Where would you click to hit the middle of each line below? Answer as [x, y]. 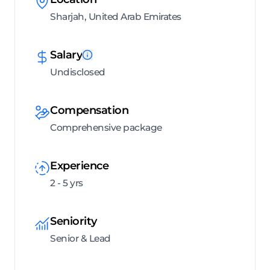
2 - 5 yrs [67, 183]
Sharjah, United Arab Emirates [116, 17]
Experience [79, 166]
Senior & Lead [80, 239]
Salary [66, 55]
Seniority [74, 221]
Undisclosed [78, 72]
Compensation [89, 111]
